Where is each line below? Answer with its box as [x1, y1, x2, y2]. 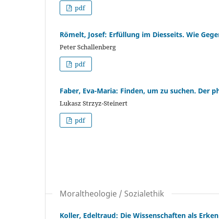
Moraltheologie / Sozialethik [60, 188, 164, 199]
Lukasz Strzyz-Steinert [60, 98, 128, 108]
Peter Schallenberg [60, 42, 116, 51]
